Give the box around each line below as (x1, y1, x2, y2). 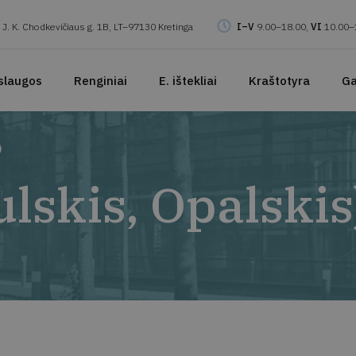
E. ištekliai (158, 72, 217, 88)
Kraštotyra (248, 72, 310, 88)
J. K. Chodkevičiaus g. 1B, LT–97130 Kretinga (2, 20, 193, 33)
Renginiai (73, 72, 127, 88)
